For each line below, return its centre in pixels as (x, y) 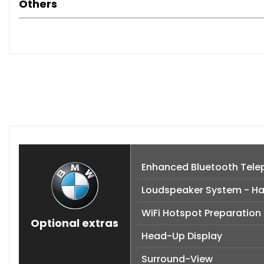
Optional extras (75, 223)
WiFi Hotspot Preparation (201, 213)
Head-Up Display (182, 236)
